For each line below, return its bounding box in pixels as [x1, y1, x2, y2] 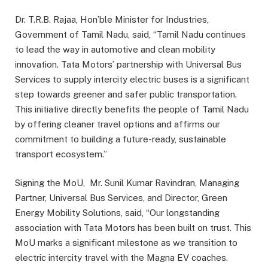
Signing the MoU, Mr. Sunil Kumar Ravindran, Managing [15, 177, 239, 188]
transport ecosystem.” [15, 148, 107, 159]
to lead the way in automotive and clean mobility [15, 44, 215, 54]
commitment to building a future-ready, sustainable [15, 133, 226, 144]
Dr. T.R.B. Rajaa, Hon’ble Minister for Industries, [15, 14, 209, 25]
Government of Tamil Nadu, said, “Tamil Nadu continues [15, 29, 246, 39]
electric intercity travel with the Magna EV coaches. [15, 252, 228, 263]
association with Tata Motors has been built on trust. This [15, 222, 251, 233]
